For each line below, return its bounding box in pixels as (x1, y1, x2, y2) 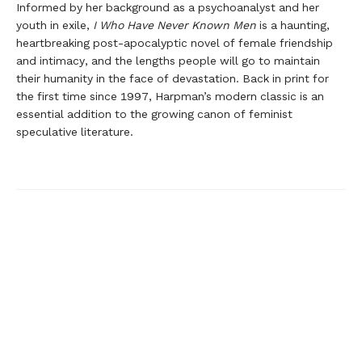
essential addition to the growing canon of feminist (16, 107, 293, 120)
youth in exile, (16, 18, 93, 32)
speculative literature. (16, 124, 133, 138)
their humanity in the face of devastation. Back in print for (16, 71, 329, 85)
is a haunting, (256, 18, 330, 32)
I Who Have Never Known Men (93, 18, 256, 32)
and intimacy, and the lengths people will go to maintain (16, 53, 320, 67)
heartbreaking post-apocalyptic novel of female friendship (16, 36, 333, 49)
